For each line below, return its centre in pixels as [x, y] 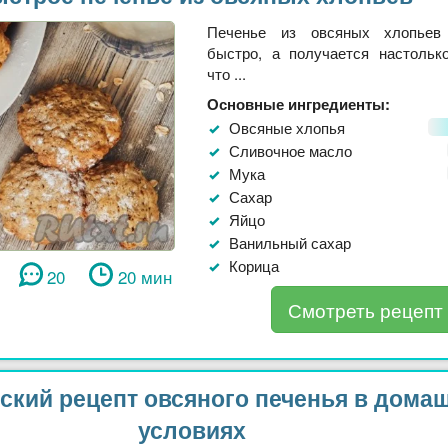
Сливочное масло [290, 150]
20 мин [144, 276]
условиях [192, 429]
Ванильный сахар [290, 242]
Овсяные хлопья [287, 127]
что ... [226, 73]
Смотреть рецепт [365, 309]
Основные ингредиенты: [298, 103]
